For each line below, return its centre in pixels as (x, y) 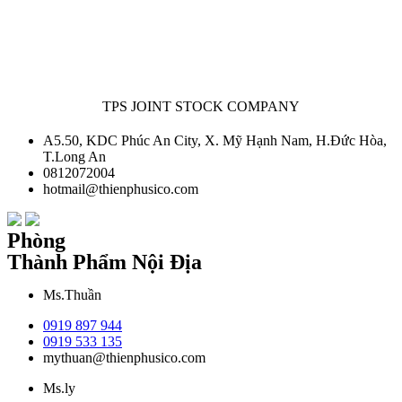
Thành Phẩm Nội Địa (105, 262)
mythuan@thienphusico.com (124, 357)
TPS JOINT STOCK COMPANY (201, 106)
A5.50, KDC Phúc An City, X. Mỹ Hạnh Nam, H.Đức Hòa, (215, 140)
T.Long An (74, 156)
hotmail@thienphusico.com (121, 188)
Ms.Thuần (72, 294)
